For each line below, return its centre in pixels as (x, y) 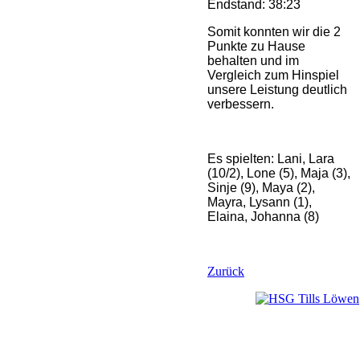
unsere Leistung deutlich (277, 89)
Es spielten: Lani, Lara (271, 158)
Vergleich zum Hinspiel (273, 75)
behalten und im (253, 60)
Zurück (226, 271)
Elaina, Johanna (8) (263, 216)
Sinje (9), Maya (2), (261, 187)
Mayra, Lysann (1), (260, 202)
